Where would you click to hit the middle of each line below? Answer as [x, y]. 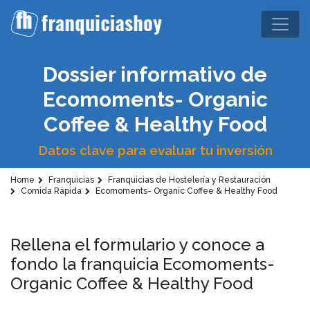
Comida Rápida [50, 191]
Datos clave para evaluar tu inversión [155, 150]
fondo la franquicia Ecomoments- [143, 264]
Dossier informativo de [155, 74]
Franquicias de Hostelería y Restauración [188, 180]
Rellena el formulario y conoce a [137, 245]
